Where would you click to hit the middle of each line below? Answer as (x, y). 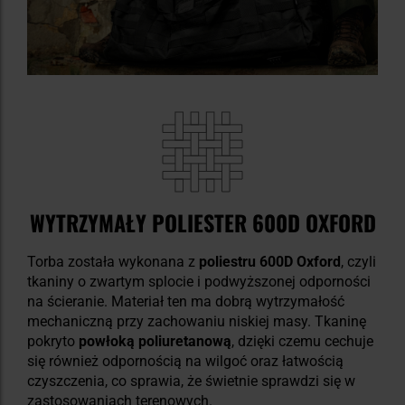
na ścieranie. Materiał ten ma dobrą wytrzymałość (186, 301)
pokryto (53, 341)
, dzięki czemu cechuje (302, 341)
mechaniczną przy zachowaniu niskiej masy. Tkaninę (197, 321)
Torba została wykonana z (113, 261)
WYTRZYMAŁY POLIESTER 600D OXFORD (202, 222)
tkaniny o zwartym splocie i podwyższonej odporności (199, 281)
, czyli (358, 261)
